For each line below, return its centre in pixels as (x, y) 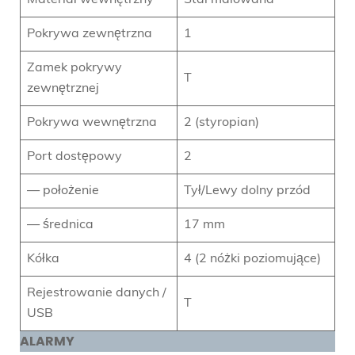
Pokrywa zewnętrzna (90, 34)
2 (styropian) (221, 122)
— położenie (63, 191)
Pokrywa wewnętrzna (92, 122)
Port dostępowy (74, 157)
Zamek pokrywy (74, 68)
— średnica (60, 225)
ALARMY (47, 341)
